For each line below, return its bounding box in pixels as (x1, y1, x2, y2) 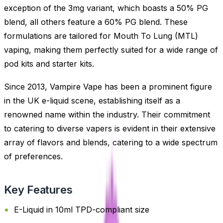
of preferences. (4, 151, 63, 161)
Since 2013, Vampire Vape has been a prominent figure (4, 81, 212, 92)
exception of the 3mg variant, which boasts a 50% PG (4, 3, 208, 13)
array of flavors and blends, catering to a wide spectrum (4, 137, 218, 147)
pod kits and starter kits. (4, 59, 94, 69)
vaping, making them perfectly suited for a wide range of (4, 45, 218, 55)
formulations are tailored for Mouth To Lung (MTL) (4, 31, 198, 41)
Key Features (4, 183, 73, 196)
